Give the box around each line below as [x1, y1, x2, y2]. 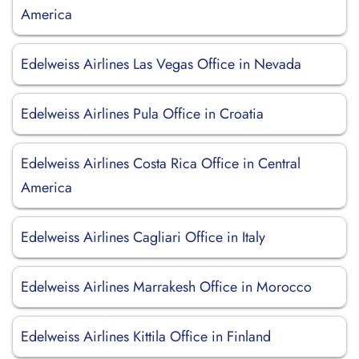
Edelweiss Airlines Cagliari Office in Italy [21, 227, 265, 248]
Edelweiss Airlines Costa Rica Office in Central [21, 153, 301, 174]
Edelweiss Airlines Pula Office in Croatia [21, 103, 264, 124]
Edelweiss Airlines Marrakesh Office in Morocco [21, 276, 312, 297]
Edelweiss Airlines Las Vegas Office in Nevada [21, 54, 301, 75]
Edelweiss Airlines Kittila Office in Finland [21, 326, 271, 347]
